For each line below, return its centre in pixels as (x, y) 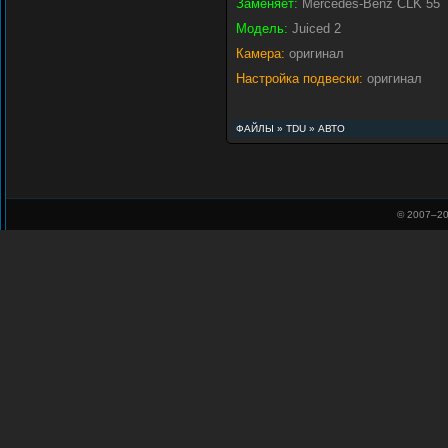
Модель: (262, 28)
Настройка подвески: (299, 78)
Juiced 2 (314, 28)
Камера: (260, 53)
